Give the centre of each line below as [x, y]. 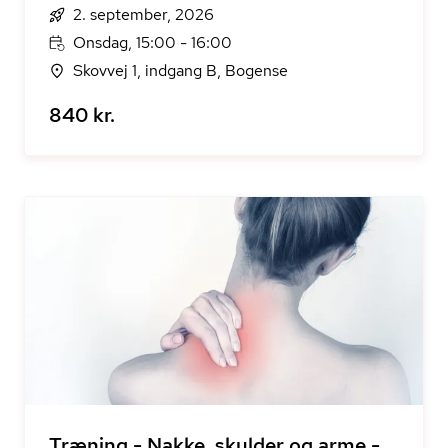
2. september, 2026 [143, 14]
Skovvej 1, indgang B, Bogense [180, 70]
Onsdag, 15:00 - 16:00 [152, 42]
